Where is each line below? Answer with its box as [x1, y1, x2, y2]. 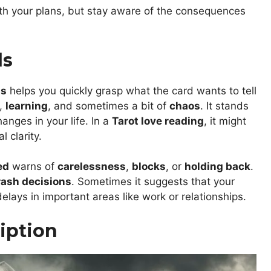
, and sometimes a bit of [48, 99, 169, 112]
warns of [9, 160, 57, 173]
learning [5, 99, 48, 112]
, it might [204, 114, 246, 127]
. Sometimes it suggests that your [71, 175, 235, 188]
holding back [184, 160, 250, 173]
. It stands [200, 99, 249, 112]
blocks [132, 160, 166, 173]
